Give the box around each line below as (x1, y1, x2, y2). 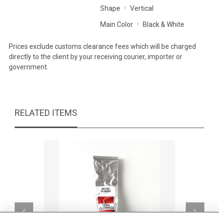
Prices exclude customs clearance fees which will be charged (9, 43, 196, 50)
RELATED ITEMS (15, 108, 77, 118)
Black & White (142, 21, 184, 28)
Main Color (100, 21, 133, 28)
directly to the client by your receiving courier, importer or (9, 53, 182, 61)
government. (9, 63, 48, 71)
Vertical (130, 4, 153, 12)
